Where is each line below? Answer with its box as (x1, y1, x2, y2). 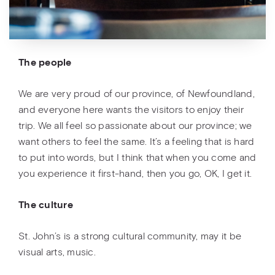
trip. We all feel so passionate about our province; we (18, 121, 252, 131)
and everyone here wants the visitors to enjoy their (18, 105, 244, 115)
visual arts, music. (18, 247, 96, 258)
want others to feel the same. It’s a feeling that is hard (18, 137, 255, 147)
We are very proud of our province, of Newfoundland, (18, 89, 255, 99)
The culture (18, 200, 73, 211)
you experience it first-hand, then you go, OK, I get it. (18, 169, 252, 179)
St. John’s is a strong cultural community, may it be (18, 231, 241, 242)
